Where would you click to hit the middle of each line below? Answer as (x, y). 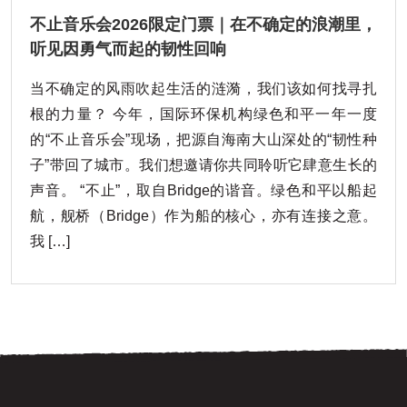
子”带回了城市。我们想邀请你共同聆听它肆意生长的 (203, 164)
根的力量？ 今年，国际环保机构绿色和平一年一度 (203, 114)
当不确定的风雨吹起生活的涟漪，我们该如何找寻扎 (203, 88)
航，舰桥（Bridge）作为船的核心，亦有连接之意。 (203, 215)
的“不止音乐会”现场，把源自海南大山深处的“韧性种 (203, 139)
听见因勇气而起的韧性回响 (128, 49)
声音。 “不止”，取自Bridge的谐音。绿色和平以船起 (203, 190)
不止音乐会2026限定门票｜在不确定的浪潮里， (203, 24)
